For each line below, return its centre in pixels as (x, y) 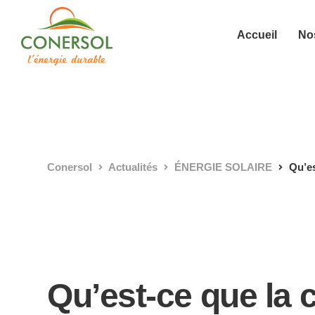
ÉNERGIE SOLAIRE (223, 167)
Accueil (257, 35)
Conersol (70, 167)
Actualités (133, 167)
